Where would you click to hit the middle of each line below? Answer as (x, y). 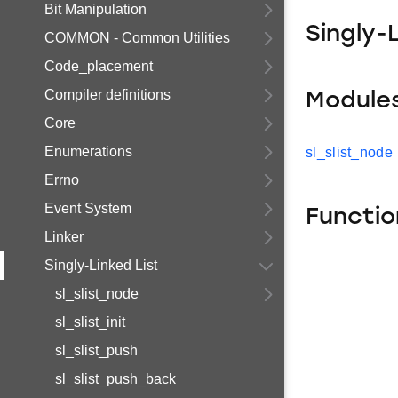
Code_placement (99, 66)
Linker (64, 237)
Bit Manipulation (96, 9)
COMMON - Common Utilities (137, 38)
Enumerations (88, 151)
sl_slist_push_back (115, 379)
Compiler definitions (107, 95)
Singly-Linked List (101, 265)
